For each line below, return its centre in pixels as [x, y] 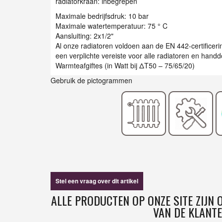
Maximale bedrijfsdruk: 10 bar [102, 16]
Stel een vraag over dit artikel [97, 181]
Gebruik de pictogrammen [91, 81]
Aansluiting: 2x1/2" [84, 36]
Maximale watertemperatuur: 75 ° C [111, 26]
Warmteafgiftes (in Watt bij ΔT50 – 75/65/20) [125, 66]
